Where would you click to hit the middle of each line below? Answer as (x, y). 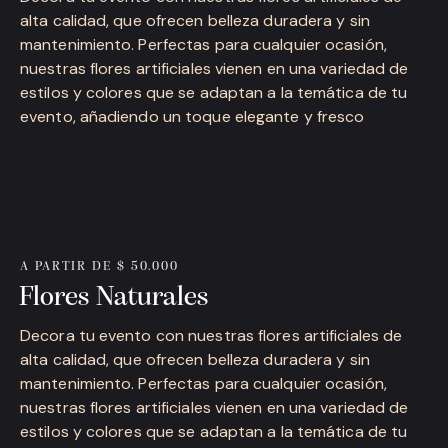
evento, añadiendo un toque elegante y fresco (192, 117)
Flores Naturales (114, 298)
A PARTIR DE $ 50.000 (99, 267)
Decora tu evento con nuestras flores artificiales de (211, 335)
